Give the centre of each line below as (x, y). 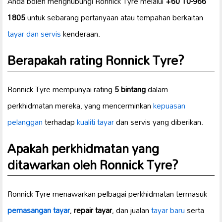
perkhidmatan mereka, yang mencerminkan (80, 106)
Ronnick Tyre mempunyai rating (61, 89)
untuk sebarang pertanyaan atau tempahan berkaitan (114, 18)
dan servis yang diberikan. (159, 122)
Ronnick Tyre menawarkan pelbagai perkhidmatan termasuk (107, 194)
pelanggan (25, 122)
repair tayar (93, 210)
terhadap (60, 122)
